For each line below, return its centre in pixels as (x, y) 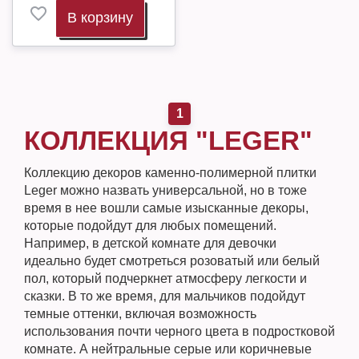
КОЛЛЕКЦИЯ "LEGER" (168, 141)
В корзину (100, 18)
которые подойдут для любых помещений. (150, 226)
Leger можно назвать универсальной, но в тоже (165, 190)
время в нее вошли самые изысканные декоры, (166, 208)
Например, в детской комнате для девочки (150, 243)
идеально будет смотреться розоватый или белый (172, 261)
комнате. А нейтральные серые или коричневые (168, 349)
